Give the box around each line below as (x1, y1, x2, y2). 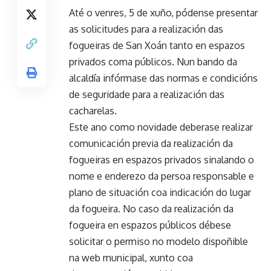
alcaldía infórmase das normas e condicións (69, 72, 258, 84)
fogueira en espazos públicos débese (69, 219, 231, 231)
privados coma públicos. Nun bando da (69, 56, 237, 68)
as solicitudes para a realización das (69, 23, 223, 35)
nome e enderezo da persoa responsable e (69, 170, 254, 182)
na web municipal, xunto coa (69, 252, 193, 264)
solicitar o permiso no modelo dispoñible (69, 235, 248, 247)
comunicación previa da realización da (69, 137, 233, 149)
